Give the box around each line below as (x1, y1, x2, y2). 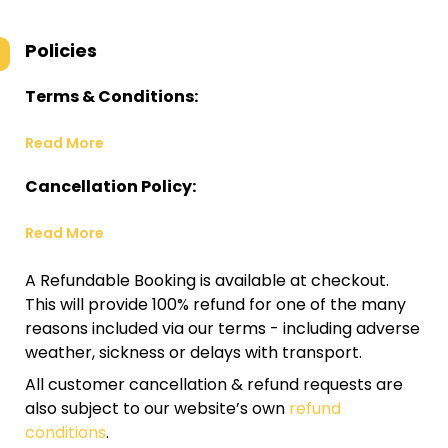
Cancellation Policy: (25, 175, 196, 198)
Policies (25, 38, 97, 63)
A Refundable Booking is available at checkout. (25, 269, 389, 292)
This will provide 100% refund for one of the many (25, 293, 406, 316)
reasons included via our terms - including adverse (25, 317, 420, 340)
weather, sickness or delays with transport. (25, 341, 362, 364)
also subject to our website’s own (25, 397, 289, 420)
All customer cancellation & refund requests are (25, 373, 403, 396)
